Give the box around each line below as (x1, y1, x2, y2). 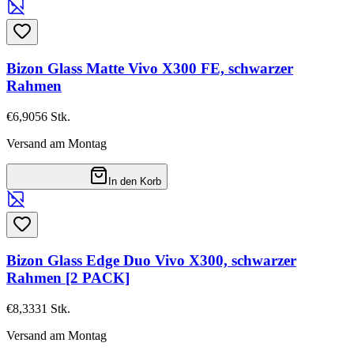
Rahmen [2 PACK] (6, 269, 130, 287)
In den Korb (108, 175, 161, 187)
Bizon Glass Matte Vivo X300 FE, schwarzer (6, 59, 293, 77)
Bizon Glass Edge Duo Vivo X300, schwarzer (6, 252, 296, 269)
